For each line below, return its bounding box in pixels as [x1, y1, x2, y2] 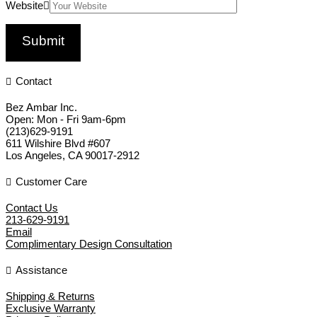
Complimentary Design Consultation [6, 238, 172, 250]
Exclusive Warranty [6, 302, 96, 315]
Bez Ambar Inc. [6, 101, 77, 114]
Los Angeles [6, 149, 62, 162]
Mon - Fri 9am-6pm [37, 113, 126, 126]
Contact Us [6, 202, 58, 214]
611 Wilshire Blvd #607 [6, 137, 110, 150]
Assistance [15, 264, 67, 277]
